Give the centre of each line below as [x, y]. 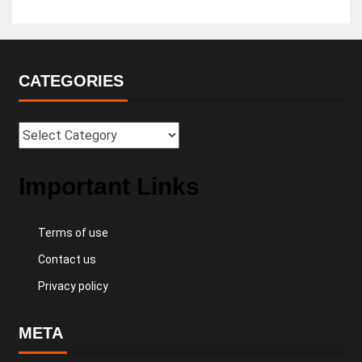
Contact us [67, 259]
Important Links [109, 186]
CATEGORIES [71, 80]
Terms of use [73, 232]
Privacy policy [73, 286]
